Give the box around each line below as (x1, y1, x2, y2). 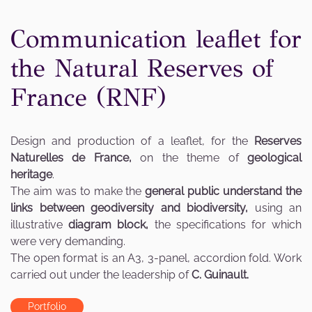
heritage (10, 168, 52, 182)
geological (247, 151, 302, 165)
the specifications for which (148, 218, 302, 232)
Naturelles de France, (10, 151, 132, 165)
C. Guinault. (192, 268, 249, 282)
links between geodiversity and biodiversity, (10, 201, 248, 215)
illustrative (10, 218, 69, 232)
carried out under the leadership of (10, 268, 192, 282)
